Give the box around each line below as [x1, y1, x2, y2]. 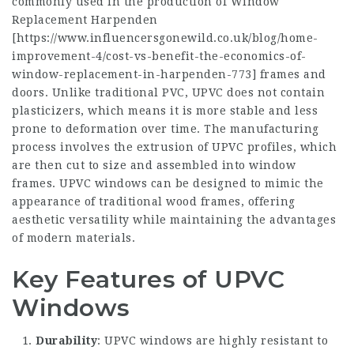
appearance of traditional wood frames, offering [12, 195, 296, 208]
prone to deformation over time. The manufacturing [12, 122, 319, 135]
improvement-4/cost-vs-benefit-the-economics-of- [12, 50, 307, 62]
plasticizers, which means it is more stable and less [12, 104, 318, 117]
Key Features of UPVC [12, 265, 284, 294]
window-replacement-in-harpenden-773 [12, 68, 252, 81]
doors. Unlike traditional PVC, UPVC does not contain [12, 86, 325, 99]
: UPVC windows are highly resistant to [97, 333, 328, 347]
